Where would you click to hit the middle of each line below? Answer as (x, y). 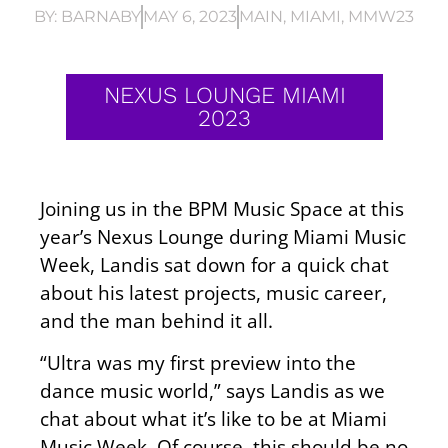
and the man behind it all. (156, 320)
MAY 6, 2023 (190, 16)
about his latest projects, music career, (213, 292)
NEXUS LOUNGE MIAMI (224, 95)
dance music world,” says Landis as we (212, 390)
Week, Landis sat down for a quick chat (214, 264)
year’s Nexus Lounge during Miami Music (223, 236)
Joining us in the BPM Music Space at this (222, 208)
